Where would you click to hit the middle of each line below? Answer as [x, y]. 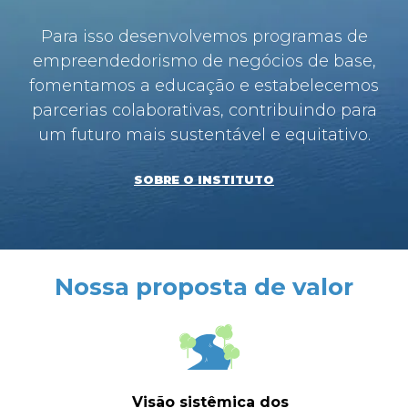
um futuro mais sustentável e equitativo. [204, 135]
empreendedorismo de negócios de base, [204, 61]
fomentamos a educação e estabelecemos [204, 86]
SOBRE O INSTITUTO [204, 179]
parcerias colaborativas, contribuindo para [204, 110]
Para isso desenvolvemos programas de [204, 36]
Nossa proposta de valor [204, 287]
